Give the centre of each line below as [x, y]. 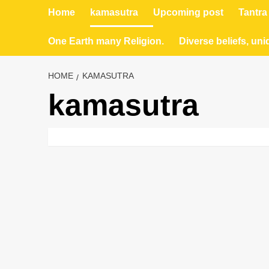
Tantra [252, 12]
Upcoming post [188, 12]
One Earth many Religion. [106, 41]
